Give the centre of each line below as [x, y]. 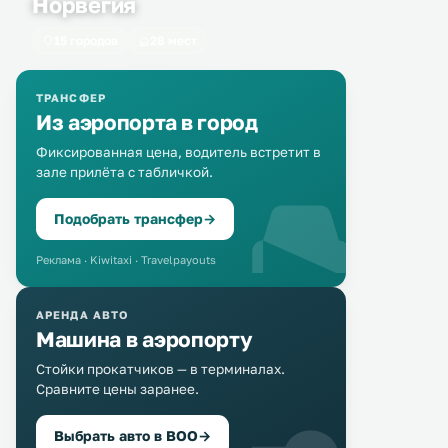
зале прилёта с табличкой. [124, 172]
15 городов [86, 40]
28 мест [173, 40]
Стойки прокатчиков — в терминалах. [160, 369]
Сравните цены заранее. [117, 389]
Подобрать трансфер [128, 218]
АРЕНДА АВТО [82, 314]
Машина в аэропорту [144, 339]
